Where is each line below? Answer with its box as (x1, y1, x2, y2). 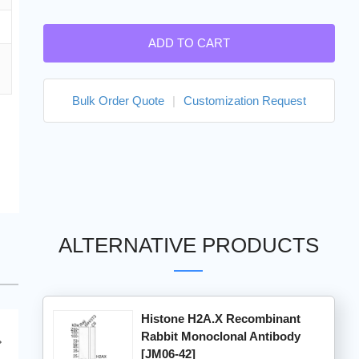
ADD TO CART (147, 36, 230, 50)
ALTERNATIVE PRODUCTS (58, 233, 319, 258)
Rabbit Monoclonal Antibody (140, 329, 301, 344)
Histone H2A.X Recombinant (140, 312, 301, 326)
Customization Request (183, 94, 306, 107)
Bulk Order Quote (71, 94, 164, 107)
